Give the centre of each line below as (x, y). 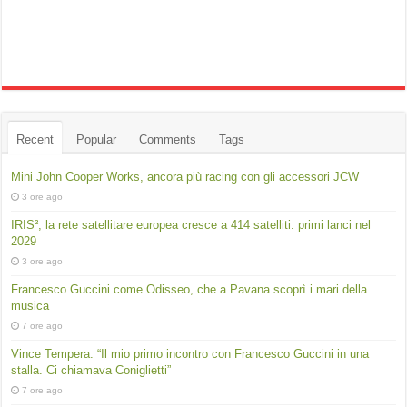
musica (30, 306)
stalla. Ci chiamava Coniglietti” (91, 370)
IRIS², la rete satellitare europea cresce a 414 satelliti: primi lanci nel (191, 225)
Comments (168, 139)
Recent (35, 139)
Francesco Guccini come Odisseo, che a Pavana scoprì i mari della (189, 289)
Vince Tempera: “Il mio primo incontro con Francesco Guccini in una (190, 354)
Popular (97, 139)
